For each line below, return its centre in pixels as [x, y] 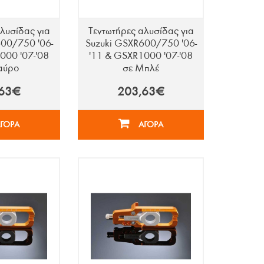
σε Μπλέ [141, 68]
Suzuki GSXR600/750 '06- [141, 44]
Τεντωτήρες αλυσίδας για [141, 31]
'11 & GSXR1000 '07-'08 [141, 56]
